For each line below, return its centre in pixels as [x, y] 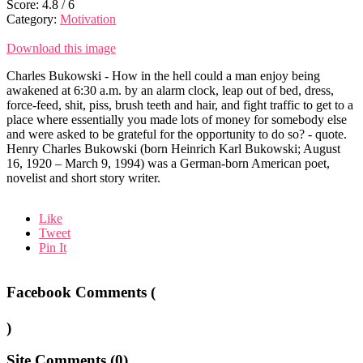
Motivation [88, 19]
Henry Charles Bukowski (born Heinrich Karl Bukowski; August [173, 148]
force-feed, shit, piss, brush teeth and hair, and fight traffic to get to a [180, 105]
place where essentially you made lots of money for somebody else [177, 119]
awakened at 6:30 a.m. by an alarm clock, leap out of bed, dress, [170, 90]
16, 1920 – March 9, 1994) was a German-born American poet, [168, 163]
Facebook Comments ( [81, 292]
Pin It [53, 247]
